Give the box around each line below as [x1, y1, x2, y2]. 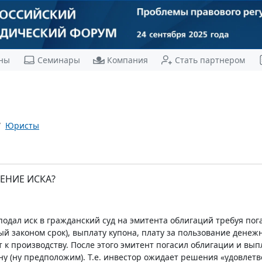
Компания [106, 54, 148, 65]
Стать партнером [174, 54, 245, 65]
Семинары [37, 54, 80, 65]
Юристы [5, 119, 39, 131]
